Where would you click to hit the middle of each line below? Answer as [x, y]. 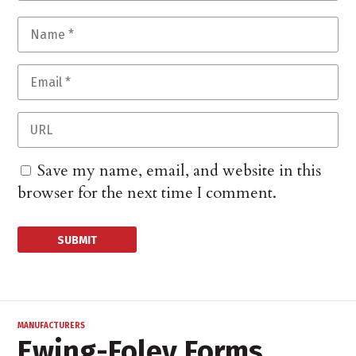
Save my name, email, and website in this [180, 171]
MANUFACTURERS [52, 326]
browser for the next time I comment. [147, 193]
